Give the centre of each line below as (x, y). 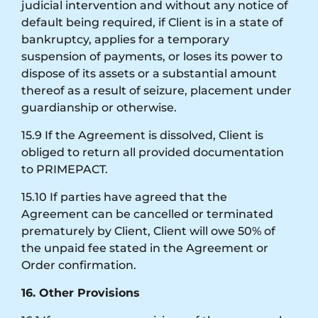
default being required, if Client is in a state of (152, 22)
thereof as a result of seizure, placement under (157, 90)
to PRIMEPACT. (65, 169)
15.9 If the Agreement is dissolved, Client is (142, 135)
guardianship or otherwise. (99, 107)
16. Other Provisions (81, 292)
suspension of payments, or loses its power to (152, 56)
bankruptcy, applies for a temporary (125, 39)
